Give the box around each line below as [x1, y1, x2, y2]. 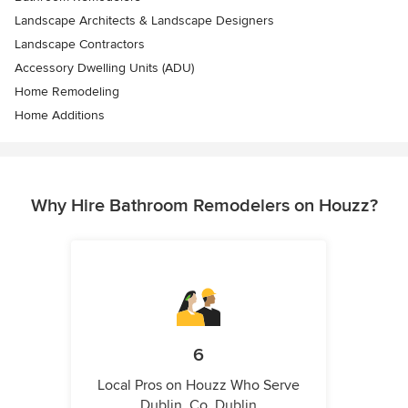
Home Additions [15, 107, 105, 123]
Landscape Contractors [15, 36, 145, 52]
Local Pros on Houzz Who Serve [97, 376, 300, 394]
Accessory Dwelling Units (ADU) [15, 60, 194, 76]
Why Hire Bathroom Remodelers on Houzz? [30, 195, 378, 217]
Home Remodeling [15, 84, 119, 99]
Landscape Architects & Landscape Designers [15, 13, 274, 28]
